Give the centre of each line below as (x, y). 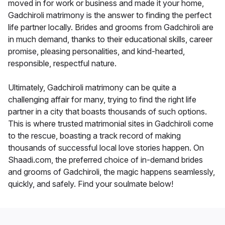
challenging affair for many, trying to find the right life (102, 100)
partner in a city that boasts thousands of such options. (107, 112)
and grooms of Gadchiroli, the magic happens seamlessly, (111, 172)
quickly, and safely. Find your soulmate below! (91, 184)
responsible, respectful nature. (62, 64)
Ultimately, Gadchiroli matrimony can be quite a (92, 88)
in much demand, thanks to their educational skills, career (110, 39)
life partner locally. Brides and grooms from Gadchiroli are (111, 27)
